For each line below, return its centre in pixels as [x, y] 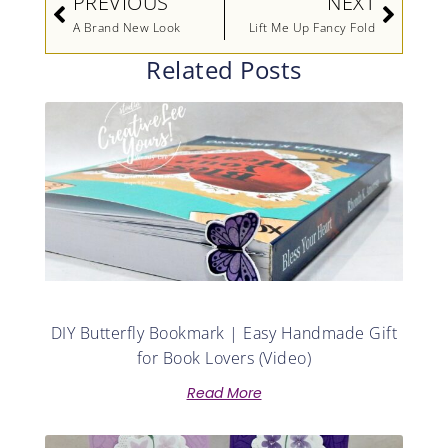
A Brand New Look [126, 27]
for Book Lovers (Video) [224, 358]
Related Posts [224, 69]
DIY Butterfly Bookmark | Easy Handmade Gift [224, 333]
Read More [224, 393]
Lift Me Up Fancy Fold [312, 27]
